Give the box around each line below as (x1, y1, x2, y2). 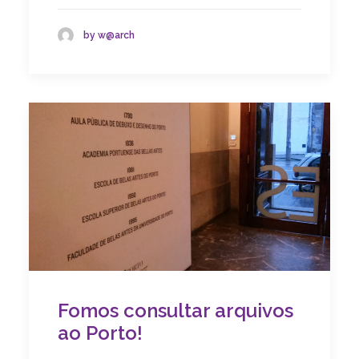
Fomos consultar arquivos (58, 299, 293, 323)
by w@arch (83, 29, 135, 41)
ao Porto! (58, 321, 143, 345)
